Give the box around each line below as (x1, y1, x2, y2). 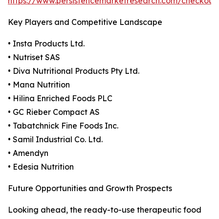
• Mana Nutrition (8, 80, 70, 90)
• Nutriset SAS (8, 52, 60, 63)
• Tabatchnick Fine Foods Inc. (8, 121, 118, 131)
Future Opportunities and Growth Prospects (8, 183, 172, 194)
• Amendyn (8, 148, 48, 158)
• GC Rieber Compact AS (8, 107, 100, 117)
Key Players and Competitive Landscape (8, 17, 162, 27)
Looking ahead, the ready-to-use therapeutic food (8, 205, 201, 215)
